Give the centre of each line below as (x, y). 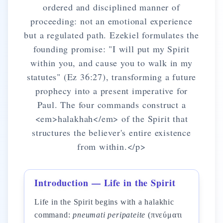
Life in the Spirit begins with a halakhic (104, 202)
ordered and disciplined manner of (111, 7)
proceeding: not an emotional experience (111, 21)
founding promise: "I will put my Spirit (111, 49)
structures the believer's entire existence (111, 132)
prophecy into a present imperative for (111, 91)
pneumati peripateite (109, 215)
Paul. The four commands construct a (111, 105)
